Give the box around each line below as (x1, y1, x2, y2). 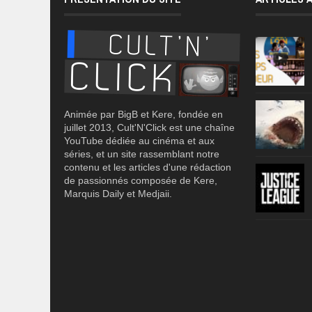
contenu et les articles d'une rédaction (64, 162, 231, 173)
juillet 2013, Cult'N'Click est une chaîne (64, 122, 235, 134)
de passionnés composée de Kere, (64, 175, 217, 187)
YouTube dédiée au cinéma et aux (64, 135, 214, 147)
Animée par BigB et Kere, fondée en (64, 109, 223, 120)
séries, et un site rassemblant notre (64, 148, 219, 160)
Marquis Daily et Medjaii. (64, 188, 172, 200)
